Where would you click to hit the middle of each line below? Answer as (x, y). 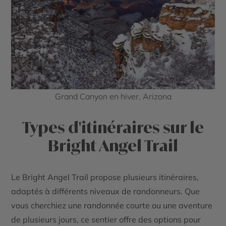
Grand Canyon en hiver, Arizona (113, 96)
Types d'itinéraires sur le (113, 127)
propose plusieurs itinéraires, (144, 177)
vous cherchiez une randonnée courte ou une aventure (112, 205)
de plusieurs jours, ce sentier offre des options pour (106, 219)
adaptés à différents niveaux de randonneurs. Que (106, 191)
